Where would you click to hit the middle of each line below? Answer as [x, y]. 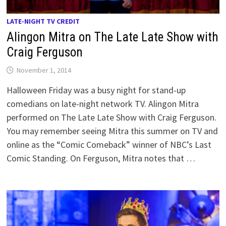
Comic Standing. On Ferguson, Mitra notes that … [101, 158]
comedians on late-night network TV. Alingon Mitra [103, 103]
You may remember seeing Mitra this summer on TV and [112, 131]
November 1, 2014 [44, 70]
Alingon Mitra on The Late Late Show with [113, 37]
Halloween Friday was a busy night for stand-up [96, 90]
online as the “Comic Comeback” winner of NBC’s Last [109, 144]
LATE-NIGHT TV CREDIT [43, 21]
